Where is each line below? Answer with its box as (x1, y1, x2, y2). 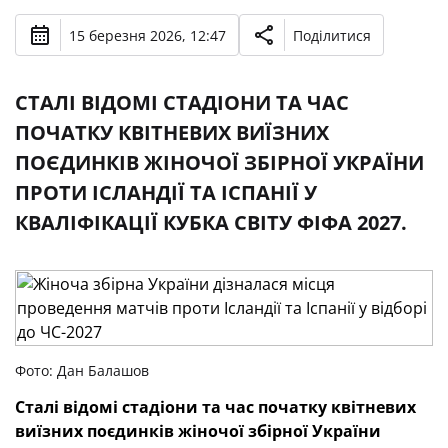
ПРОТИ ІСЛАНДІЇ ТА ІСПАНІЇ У (15, 179, 317, 206)
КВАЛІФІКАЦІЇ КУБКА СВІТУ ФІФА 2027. (15, 209, 407, 236)
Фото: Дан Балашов (15, 361, 149, 380)
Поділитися (293, 25, 371, 45)
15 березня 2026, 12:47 (69, 25, 226, 45)
